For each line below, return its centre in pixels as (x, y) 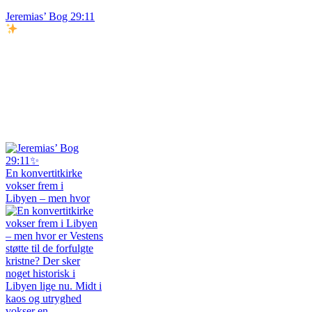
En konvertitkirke (44, 173)
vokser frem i (34, 185)
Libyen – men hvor (48, 198)
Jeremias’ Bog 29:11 (50, 17)
